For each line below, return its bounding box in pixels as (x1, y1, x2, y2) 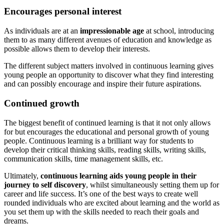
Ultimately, (4, 171, 40, 180)
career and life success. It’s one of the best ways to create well (4, 189, 198, 198)
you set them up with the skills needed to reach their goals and (4, 207, 199, 216)
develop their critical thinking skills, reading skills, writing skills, (4, 145, 206, 154)
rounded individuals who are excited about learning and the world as (4, 198, 219, 207)
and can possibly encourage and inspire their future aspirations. (4, 79, 201, 88)
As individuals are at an (4, 26, 80, 35)
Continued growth (4, 97, 82, 108)
